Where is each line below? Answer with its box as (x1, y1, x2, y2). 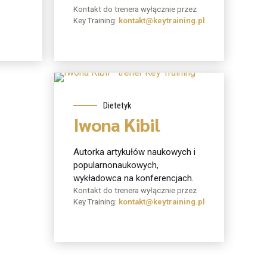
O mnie (85, 72, 113, 83)
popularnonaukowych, (73, 159, 159, 170)
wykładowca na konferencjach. (73, 172, 194, 184)
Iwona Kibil (73, 113, 160, 136)
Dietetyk (103, 100, 132, 111)
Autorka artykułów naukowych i (73, 146, 195, 157)
